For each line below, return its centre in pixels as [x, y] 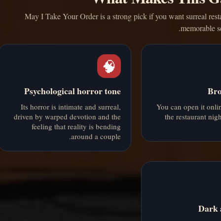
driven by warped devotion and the [68, 117]
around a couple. [96, 136]
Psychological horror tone [73, 91]
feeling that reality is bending [76, 127]
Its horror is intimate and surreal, [71, 107]
